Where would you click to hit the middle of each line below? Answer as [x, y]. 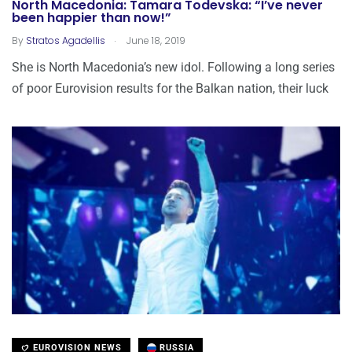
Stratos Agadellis [66, 41]
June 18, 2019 [155, 41]
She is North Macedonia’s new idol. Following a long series [173, 68]
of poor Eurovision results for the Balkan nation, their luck [170, 89]
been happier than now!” [92, 18]
